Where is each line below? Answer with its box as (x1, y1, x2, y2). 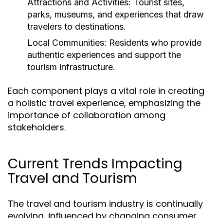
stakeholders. (8, 121, 66, 133)
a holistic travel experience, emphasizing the (8, 97, 200, 109)
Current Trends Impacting (8, 154, 182, 173)
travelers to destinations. (27, 21, 126, 32)
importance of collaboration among (8, 109, 165, 121)
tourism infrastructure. (27, 62, 115, 72)
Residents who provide (107, 37, 201, 48)
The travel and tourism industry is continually (8, 198, 203, 210)
